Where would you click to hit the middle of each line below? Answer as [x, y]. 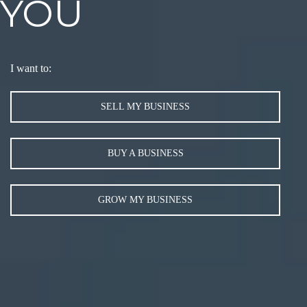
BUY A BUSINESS [145, 153]
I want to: [31, 68]
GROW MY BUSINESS [146, 199]
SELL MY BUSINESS [146, 106]
